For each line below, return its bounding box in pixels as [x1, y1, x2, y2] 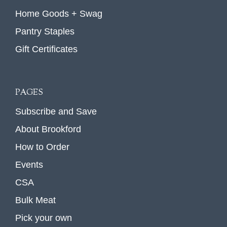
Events [15, 160, 43, 170]
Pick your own [15, 213, 72, 223]
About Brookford [15, 124, 81, 135]
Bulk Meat [15, 195, 56, 206]
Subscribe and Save [15, 106, 97, 117]
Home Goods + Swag [15, 9, 102, 19]
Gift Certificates [15, 44, 78, 55]
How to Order [15, 142, 69, 153]
